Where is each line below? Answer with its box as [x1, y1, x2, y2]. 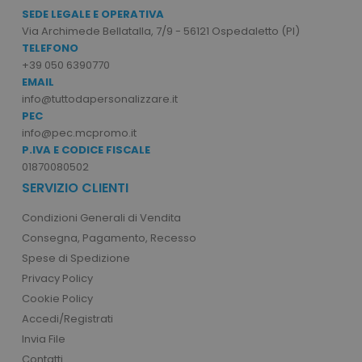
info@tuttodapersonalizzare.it [21, 91, 178, 107]
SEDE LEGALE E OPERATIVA [21, 6, 164, 23]
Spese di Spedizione [21, 250, 130, 267]
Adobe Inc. [267, 345, 317, 357]
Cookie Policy [21, 291, 93, 307]
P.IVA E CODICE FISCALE [21, 142, 150, 158]
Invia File [21, 331, 65, 347]
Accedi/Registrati [21, 311, 113, 327]
